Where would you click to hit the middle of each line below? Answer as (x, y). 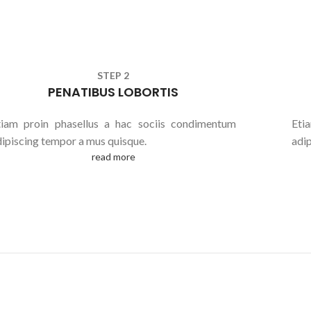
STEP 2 (113, 75)
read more (113, 157)
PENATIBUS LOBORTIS (113, 92)
